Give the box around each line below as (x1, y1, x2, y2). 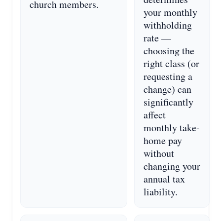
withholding (144, 18, 192, 32)
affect (144, 108, 166, 121)
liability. (144, 185, 178, 198)
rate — (144, 31, 171, 44)
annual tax (144, 172, 185, 185)
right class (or (144, 57, 199, 70)
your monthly (144, 5, 197, 19)
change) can (144, 82, 191, 96)
